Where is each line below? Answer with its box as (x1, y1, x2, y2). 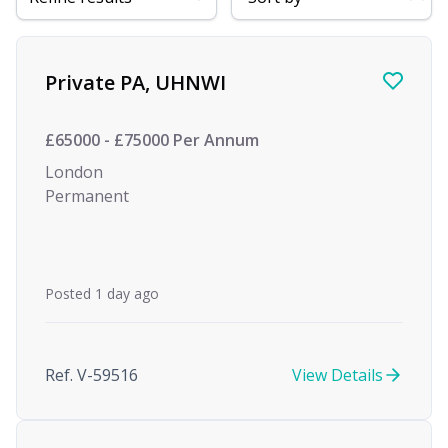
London (45, 161, 103, 183)
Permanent (45, 185, 129, 207)
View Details (292, 364, 383, 386)
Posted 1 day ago (45, 284, 159, 303)
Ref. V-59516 (45, 364, 138, 386)
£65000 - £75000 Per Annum (45, 129, 259, 151)
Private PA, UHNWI (45, 69, 226, 96)
